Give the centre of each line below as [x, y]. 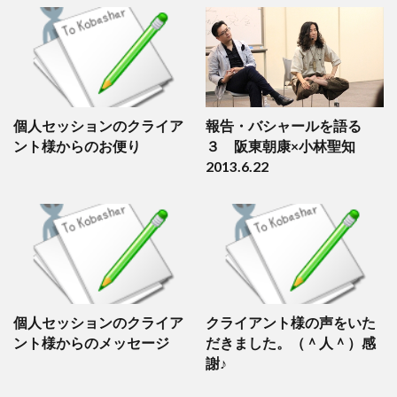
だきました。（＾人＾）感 [290, 343]
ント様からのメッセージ [91, 343]
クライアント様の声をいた [290, 323]
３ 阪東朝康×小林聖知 [287, 147]
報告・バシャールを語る [283, 126]
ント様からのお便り [77, 147]
